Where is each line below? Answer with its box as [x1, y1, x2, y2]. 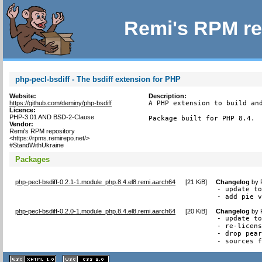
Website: [9, 92, 37, 99]
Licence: [9, 106, 36, 113]
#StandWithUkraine [9, 142, 64, 149]
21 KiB [187, 178, 205, 185]
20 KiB [187, 207, 205, 215]
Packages [15, 154, 50, 164]
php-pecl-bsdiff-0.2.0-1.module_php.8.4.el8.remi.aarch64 [15, 207, 176, 215]
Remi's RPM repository [9, 127, 75, 135]
